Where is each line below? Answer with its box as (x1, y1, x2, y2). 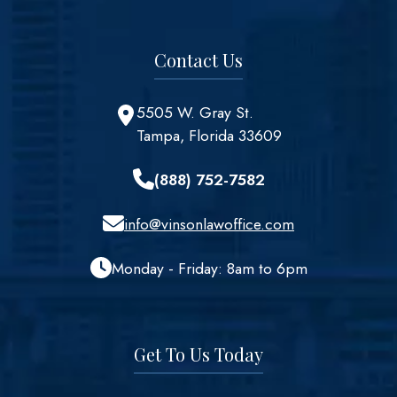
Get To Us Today (134, 342, 263, 367)
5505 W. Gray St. (136, 101, 253, 125)
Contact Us (154, 48, 243, 73)
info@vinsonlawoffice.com (124, 213, 294, 237)
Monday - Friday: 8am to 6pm (111, 257, 307, 281)
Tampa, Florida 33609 (136, 124, 282, 148)
